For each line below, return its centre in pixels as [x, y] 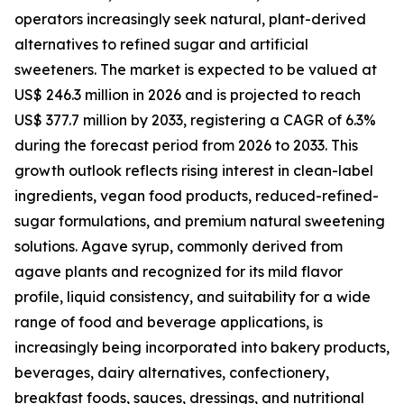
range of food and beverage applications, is [169, 322]
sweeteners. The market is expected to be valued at [196, 70]
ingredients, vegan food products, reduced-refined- [197, 196]
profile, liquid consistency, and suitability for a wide [193, 297]
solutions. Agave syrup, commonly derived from [179, 247]
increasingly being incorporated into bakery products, [202, 348]
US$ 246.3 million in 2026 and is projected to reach [188, 95]
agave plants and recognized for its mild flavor [179, 272]
